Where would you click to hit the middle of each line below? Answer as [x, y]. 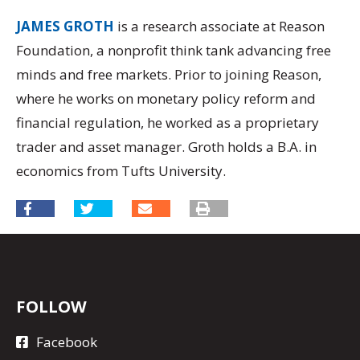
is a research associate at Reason [219, 26]
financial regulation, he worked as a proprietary [168, 122]
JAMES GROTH [65, 26]
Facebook [67, 342]
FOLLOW [51, 307]
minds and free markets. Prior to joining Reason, [169, 74]
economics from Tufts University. [121, 170]
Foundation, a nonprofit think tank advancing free [174, 50]
